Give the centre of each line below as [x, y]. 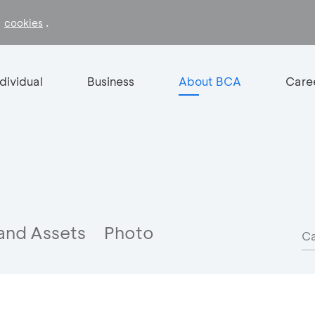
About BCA [210, 81]
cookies [24, 23]
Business [110, 81]
